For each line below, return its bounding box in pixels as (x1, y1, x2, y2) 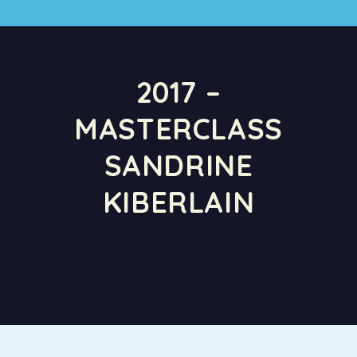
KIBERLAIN (102, 184, 255, 221)
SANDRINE (104, 147, 253, 184)
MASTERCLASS (74, 111, 283, 147)
